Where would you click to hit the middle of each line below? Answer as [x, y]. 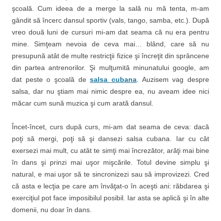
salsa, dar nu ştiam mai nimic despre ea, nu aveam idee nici [110, 91]
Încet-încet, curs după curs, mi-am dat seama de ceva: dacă [110, 127]
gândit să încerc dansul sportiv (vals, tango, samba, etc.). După [110, 20]
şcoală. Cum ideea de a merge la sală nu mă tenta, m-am [110, 8]
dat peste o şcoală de [51, 79]
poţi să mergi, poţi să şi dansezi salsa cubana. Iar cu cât [110, 139]
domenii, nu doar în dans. [52, 210]
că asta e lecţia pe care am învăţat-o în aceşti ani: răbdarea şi [110, 186]
